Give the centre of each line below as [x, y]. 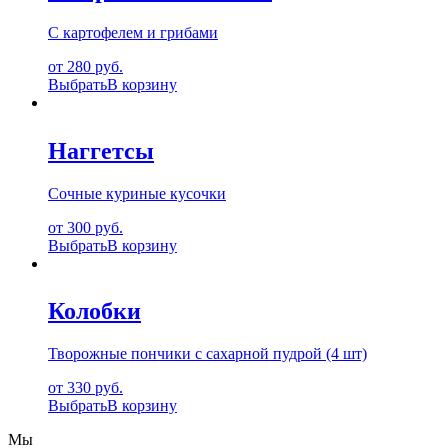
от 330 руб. [85, 388]
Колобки [94, 311]
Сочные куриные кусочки [137, 193]
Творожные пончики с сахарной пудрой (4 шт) [207, 354]
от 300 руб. [85, 227]
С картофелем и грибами [133, 32]
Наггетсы [101, 150]
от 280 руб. [85, 66]
